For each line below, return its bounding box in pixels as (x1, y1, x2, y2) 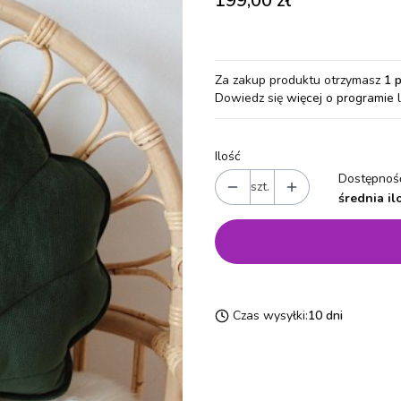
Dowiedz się (215, 90, 286, 107)
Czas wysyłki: (233, 307, 308, 324)
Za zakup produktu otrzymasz (215, 72, 384, 89)
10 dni (308, 307, 343, 324)
